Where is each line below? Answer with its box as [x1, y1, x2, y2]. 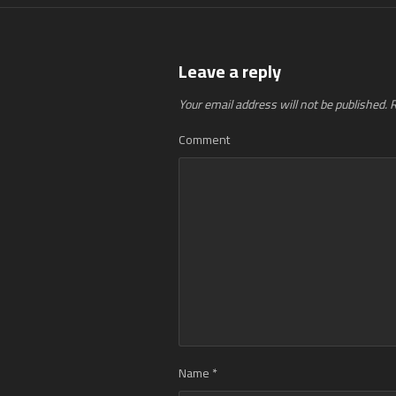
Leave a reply [179, 55, 281, 88]
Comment [179, 128, 230, 152]
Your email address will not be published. [179, 93, 387, 117]
